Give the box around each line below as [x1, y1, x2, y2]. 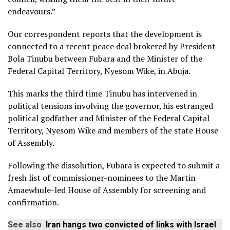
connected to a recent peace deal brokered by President [8, 40, 216, 52]
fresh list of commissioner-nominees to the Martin [8, 171, 196, 183]
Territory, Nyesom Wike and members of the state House [8, 124, 218, 136]
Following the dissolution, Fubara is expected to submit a [8, 159, 220, 171]
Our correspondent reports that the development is [8, 28, 202, 40]
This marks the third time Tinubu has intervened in [8, 87, 197, 99]
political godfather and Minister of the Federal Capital [8, 112, 209, 124]
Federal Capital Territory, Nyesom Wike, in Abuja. [8, 65, 190, 76]
